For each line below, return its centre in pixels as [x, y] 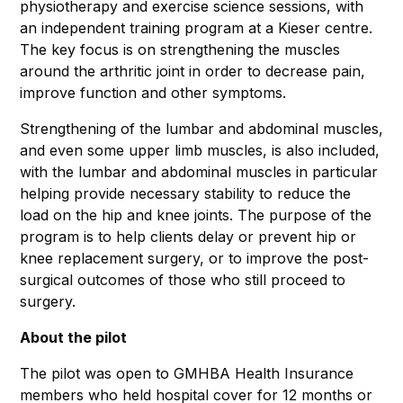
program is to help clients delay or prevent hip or [188, 236]
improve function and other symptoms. [155, 92]
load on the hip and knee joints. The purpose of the [196, 215]
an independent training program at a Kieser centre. [196, 27]
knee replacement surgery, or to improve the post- [194, 258]
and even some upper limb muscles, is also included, [200, 150]
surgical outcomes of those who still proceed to [183, 279]
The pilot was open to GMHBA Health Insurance [187, 373]
